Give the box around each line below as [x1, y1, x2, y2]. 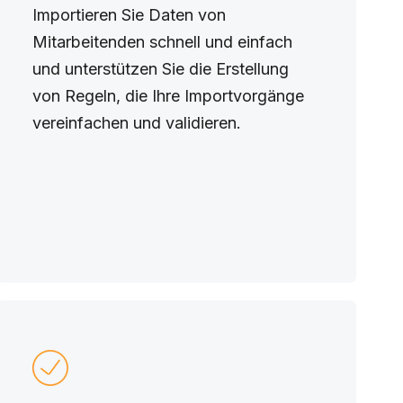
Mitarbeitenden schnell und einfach [31, 32, 292, 51]
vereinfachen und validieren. [31, 113, 246, 132]
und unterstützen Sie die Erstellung [31, 59, 289, 78]
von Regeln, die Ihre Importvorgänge [31, 86, 304, 105]
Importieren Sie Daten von [31, 5, 226, 24]
